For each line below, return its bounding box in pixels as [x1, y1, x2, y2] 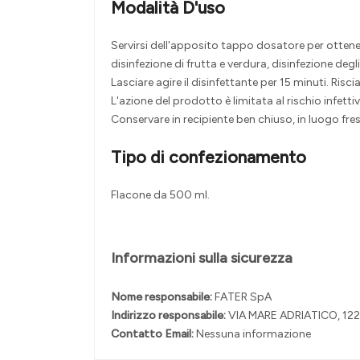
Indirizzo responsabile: [111, 309, 228, 323]
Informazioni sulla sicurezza [111, 249, 292, 268]
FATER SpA [215, 290, 272, 305]
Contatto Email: [111, 327, 196, 342]
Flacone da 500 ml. [111, 188, 210, 202]
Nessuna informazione [196, 327, 311, 342]
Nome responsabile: [111, 290, 215, 305]
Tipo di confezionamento [111, 147, 306, 168]
